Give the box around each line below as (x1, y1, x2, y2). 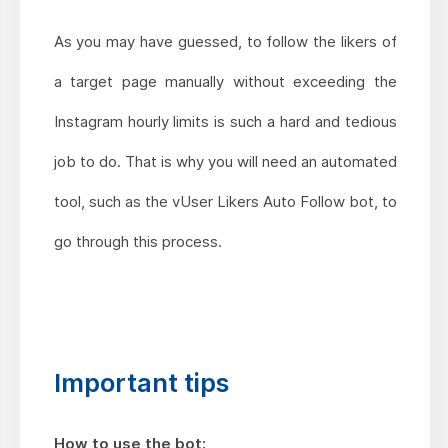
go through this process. (53, 231, 222, 251)
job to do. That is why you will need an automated (53, 151, 397, 171)
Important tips (53, 366, 229, 398)
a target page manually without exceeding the (53, 71, 397, 91)
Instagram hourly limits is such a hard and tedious (53, 111, 397, 131)
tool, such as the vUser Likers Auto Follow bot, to (53, 191, 397, 211)
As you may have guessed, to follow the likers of (53, 31, 397, 51)
